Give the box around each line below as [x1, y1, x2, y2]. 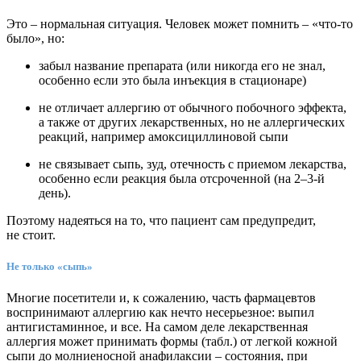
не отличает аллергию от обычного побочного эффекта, [39, 101, 346, 115]
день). [39, 186, 71, 201]
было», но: [6, 31, 64, 46]
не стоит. [6, 228, 56, 243]
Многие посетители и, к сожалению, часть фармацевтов [6, 291, 316, 305]
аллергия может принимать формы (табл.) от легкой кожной [6, 334, 338, 349]
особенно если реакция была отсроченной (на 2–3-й [39, 172, 325, 186]
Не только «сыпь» [6, 260, 93, 273]
